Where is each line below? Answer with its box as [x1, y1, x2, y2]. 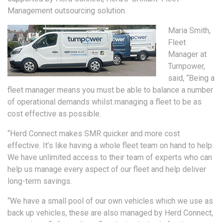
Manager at [168, 50, 207, 59]
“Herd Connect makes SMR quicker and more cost [7, 129, 180, 139]
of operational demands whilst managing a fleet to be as [7, 97, 202, 107]
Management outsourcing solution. [7, 6, 126, 16]
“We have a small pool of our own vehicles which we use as [7, 196, 213, 206]
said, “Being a [168, 73, 215, 83]
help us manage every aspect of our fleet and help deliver [7, 165, 206, 174]
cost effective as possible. [7, 109, 101, 119]
